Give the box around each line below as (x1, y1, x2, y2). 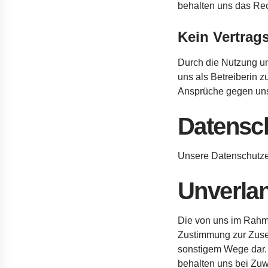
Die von (178, 215, 213, 226)
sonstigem (178, 244, 221, 254)
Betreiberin (211, 72, 257, 82)
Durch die (178, 57, 221, 68)
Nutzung (221, 57, 257, 68)
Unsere (178, 151, 209, 161)
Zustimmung (178, 230, 230, 240)
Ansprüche (178, 86, 224, 96)
